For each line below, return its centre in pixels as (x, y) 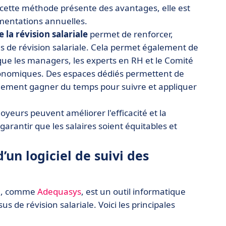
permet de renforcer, (131, 34)
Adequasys (59, 191)
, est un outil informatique (133, 191)
